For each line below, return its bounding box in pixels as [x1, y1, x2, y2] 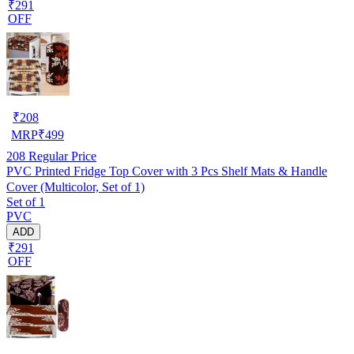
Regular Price [25, 149, 96, 163]
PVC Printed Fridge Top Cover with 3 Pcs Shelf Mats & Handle [6, 164, 327, 178]
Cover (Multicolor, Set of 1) [6, 179, 145, 194]
